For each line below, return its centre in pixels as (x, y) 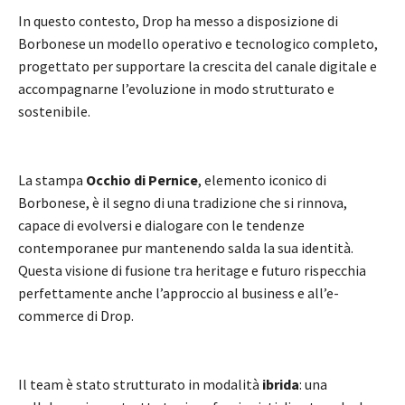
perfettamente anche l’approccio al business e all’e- (179, 292)
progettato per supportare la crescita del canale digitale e (198, 66)
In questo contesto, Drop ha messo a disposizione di (178, 20)
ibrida (281, 384)
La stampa (52, 179)
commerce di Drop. (76, 315)
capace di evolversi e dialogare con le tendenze (161, 225)
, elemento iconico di (262, 179)
